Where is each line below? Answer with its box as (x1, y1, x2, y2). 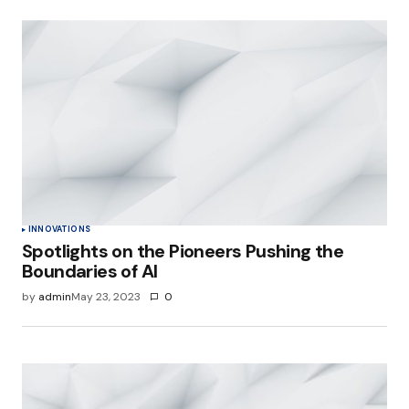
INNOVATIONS (28, 224, 90, 236)
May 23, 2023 (71, 289, 141, 305)
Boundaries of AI (22, 259, 158, 284)
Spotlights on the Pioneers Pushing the (22, 239, 344, 264)
